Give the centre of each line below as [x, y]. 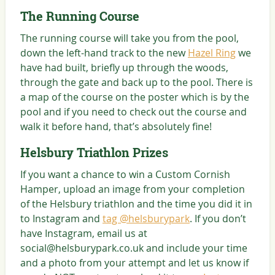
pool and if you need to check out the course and [133, 112]
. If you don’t [218, 219]
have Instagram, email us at [83, 234]
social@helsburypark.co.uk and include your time [134, 248]
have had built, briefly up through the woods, [124, 68]
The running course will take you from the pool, [129, 38]
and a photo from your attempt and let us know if [134, 263]
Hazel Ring [211, 53]
